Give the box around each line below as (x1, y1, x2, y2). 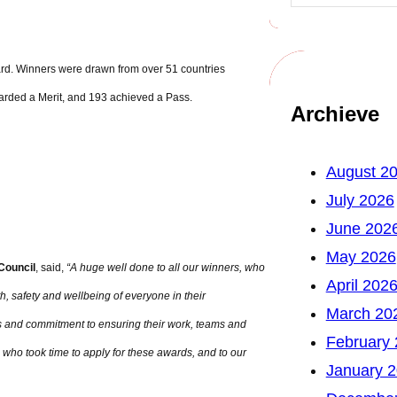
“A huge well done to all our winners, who (66, 261, 265, 274)
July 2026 (325, 191, 394, 210)
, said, (35, 261, 66, 274)
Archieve (290, 102, 379, 127)
